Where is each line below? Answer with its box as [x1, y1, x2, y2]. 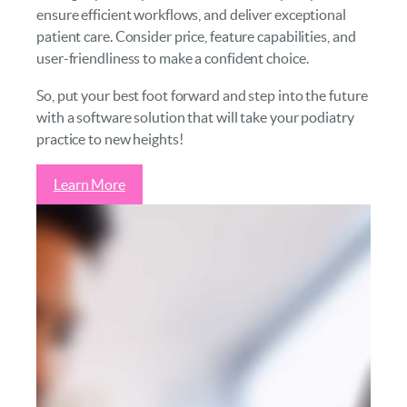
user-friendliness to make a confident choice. [36, 50, 309, 67]
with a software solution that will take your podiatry [36, 108, 354, 125]
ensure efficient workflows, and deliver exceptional [36, 6, 346, 24]
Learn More [53, 175, 125, 193]
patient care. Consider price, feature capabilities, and [36, 28, 356, 45]
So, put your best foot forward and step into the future [36, 86, 368, 104]
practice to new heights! [36, 130, 184, 147]
